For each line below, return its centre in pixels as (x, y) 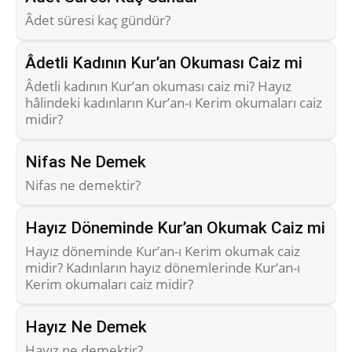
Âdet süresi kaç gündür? (98, 20)
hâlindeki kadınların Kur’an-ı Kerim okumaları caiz (174, 102)
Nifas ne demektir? (83, 185)
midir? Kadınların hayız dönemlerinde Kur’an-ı (163, 267)
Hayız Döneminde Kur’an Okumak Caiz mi (175, 227)
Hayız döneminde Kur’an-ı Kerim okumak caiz (163, 251)
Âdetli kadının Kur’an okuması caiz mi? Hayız (158, 86)
